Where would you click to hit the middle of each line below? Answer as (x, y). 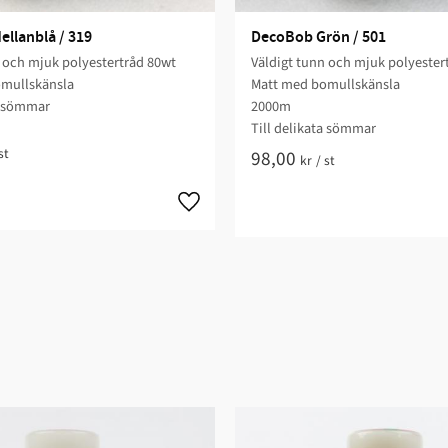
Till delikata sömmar (313, 128)
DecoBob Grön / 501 (318, 37)
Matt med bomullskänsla (325, 84)
